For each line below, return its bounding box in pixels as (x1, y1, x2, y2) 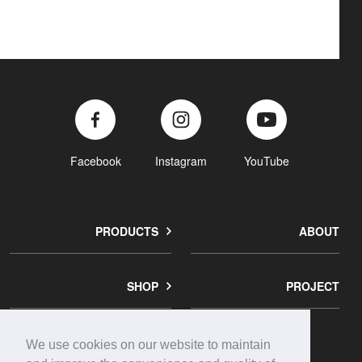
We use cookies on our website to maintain (26, 338, 271, 352)
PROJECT (286, 277, 339, 294)
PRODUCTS (95, 222, 158, 239)
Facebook (69, 152, 121, 169)
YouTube (244, 152, 289, 169)
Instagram (155, 152, 207, 169)
